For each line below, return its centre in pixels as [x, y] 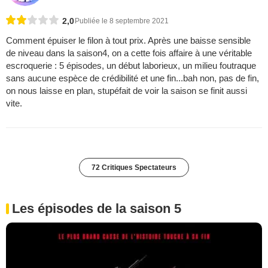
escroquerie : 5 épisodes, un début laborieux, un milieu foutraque [131, 65]
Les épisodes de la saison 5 [97, 208]
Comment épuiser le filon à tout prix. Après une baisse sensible [128, 40]
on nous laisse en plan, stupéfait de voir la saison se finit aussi [127, 90]
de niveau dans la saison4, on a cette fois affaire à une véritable [129, 53]
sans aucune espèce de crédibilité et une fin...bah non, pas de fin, [133, 78]
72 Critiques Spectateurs [134, 167]
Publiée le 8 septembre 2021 [122, 21]
